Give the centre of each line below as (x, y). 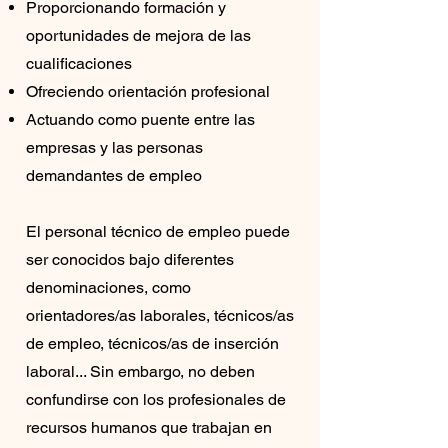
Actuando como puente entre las (140, 119)
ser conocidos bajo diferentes (130, 259)
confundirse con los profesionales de (156, 399)
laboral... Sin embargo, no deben (140, 371)
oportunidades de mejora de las (138, 35)
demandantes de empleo (114, 175)
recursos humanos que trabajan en (149, 427)
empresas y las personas (114, 147)
